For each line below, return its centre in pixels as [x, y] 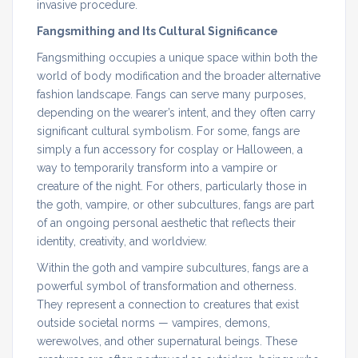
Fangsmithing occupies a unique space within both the [177, 57]
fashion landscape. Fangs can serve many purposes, [171, 94]
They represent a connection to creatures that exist [168, 304]
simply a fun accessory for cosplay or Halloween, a [170, 149]
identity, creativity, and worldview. [122, 241]
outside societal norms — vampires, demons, [153, 322]
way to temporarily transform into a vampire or [157, 167]
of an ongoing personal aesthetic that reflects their [166, 223]
